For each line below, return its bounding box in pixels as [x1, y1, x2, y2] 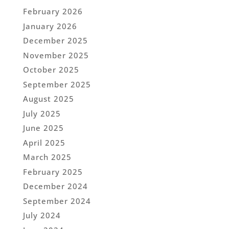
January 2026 [22, 20, 77, 31]
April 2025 [22, 137, 65, 148]
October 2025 [22, 64, 79, 75]
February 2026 [22, 6, 83, 17]
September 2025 [22, 79, 91, 89]
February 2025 [22, 166, 83, 177]
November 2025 [22, 50, 89, 60]
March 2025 [22, 152, 72, 163]
